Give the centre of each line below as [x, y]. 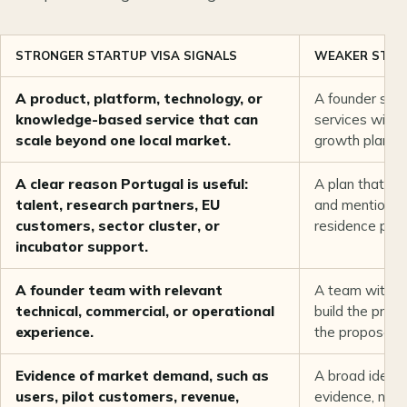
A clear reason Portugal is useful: [132, 184]
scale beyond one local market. [123, 141]
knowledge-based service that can [137, 120]
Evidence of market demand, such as [142, 376]
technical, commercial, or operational [145, 312]
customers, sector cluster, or [118, 226]
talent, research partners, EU [118, 205]
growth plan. [353, 141]
